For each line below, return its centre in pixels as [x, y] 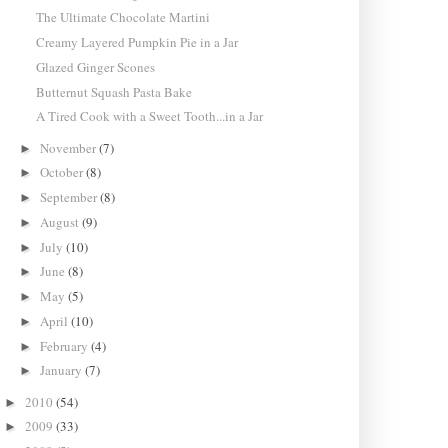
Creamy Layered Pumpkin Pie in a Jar [136, 42]
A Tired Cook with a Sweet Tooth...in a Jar [149, 116]
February [66, 345]
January [63, 370]
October [63, 172]
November [70, 147]
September [70, 197]
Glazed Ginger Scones [95, 66]
